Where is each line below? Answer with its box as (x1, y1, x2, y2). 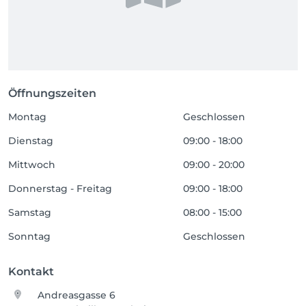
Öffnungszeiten (8, 87, 96, 100)
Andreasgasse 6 (38, 289, 116, 301)
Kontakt (8, 265, 54, 278)
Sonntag (8, 230, 51, 242)
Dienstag (8, 135, 53, 147)
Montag (8, 111, 46, 123)
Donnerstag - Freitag (8, 182, 112, 195)
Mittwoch (8, 158, 55, 171)
